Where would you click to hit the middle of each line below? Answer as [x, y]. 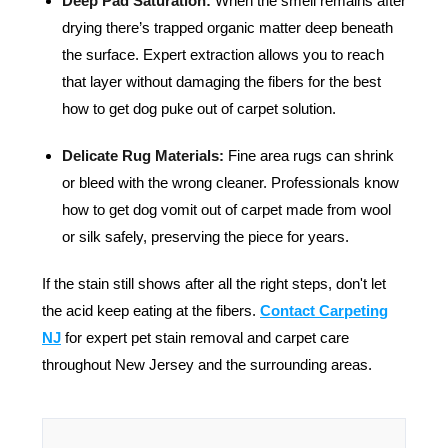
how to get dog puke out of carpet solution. [199, 108]
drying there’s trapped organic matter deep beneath [227, 27]
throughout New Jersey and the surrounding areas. [207, 364]
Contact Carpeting [324, 310]
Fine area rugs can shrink [309, 155]
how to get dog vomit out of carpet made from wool [226, 209]
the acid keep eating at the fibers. [151, 310]
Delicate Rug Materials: [143, 155]
